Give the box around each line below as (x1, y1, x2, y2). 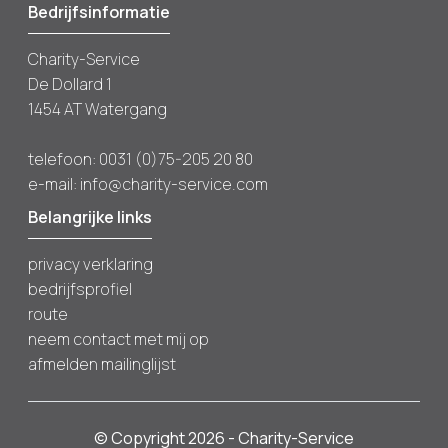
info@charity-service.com (80, 173, 268, 196)
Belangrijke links (28, 206, 152, 229)
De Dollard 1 (28, 73, 112, 96)
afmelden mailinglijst (28, 353, 176, 376)
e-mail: (28, 173, 80, 196)
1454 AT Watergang (28, 98, 167, 121)
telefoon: (28, 148, 99, 171)
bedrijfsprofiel (28, 278, 132, 301)
